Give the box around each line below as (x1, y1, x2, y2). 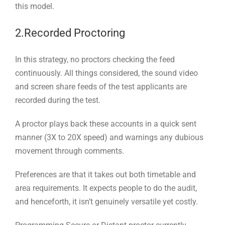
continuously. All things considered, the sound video (15, 68, 198, 78)
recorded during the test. (15, 95, 100, 105)
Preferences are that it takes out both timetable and (15, 169, 196, 179)
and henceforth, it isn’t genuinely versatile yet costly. (15, 196, 198, 206)
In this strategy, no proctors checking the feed (15, 54, 175, 64)
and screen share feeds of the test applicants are (15, 81, 187, 91)
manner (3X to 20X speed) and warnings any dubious (15, 132, 203, 142)
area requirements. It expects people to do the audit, (15, 183, 197, 193)
